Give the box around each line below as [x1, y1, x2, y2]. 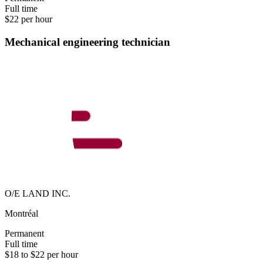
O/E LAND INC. [5, 188, 70, 199]
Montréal [5, 208, 38, 219]
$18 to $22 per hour [5, 249, 78, 260]
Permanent [5, 228, 44, 239]
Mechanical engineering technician [5, 35, 170, 48]
